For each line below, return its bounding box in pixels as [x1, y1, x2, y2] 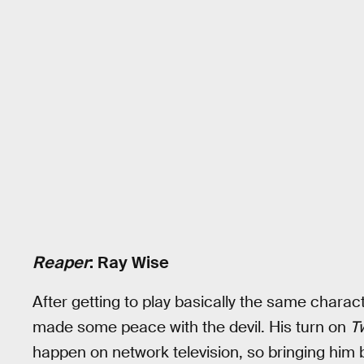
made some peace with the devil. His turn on [32, 316, 350, 337]
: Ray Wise [89, 252, 169, 274]
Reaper [32, 252, 89, 274]
